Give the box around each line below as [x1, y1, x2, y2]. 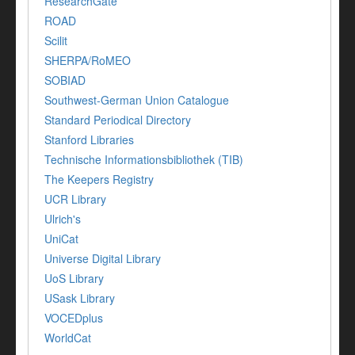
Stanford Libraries [44, 132, 134, 148]
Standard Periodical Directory [44, 112, 191, 128]
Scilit [44, 32, 67, 49]
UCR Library [44, 191, 106, 208]
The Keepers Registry [44, 171, 154, 188]
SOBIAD [44, 72, 86, 89]
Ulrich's [44, 211, 81, 227]
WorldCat [44, 330, 91, 346]
